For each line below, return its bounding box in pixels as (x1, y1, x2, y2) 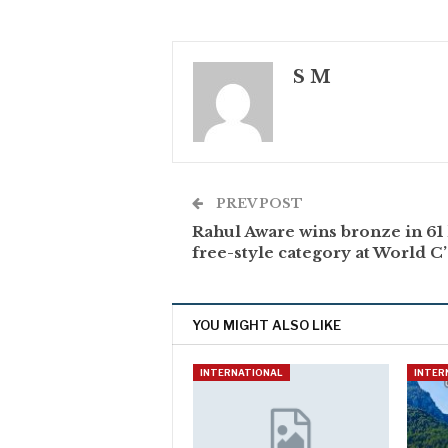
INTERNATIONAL (200, 367, 283, 379)
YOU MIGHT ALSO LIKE (192, 317, 341, 334)
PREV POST (213, 195, 303, 213)
